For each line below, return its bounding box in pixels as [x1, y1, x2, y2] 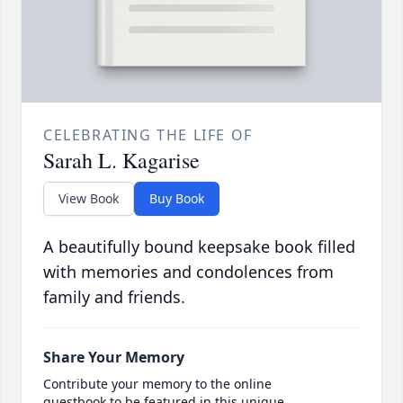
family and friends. [43, 286, 185, 309]
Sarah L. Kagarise [43, 146, 200, 175]
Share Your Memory [43, 347, 184, 368]
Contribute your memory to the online [43, 375, 272, 393]
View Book [58, 190, 119, 208]
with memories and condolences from [43, 261, 334, 283]
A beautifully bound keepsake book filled [43, 236, 355, 258]
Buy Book [149, 190, 204, 208]
